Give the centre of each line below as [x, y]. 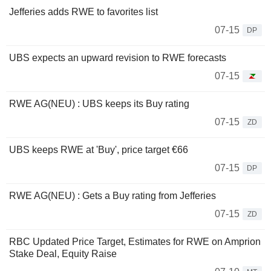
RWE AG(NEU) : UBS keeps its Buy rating [99, 104]
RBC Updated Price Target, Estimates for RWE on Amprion [135, 242]
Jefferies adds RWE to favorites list [83, 12]
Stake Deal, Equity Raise [63, 254]
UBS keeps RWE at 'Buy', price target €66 [99, 150]
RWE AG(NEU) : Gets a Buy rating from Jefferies [113, 196]
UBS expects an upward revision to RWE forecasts [118, 58]
